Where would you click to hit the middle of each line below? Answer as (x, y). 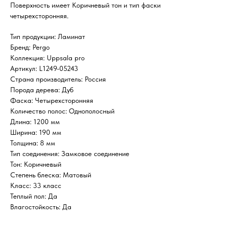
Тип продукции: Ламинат (48, 37)
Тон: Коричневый (36, 164)
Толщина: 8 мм (33, 143)
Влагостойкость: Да (41, 207)
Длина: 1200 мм (35, 122)
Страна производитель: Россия (58, 79)
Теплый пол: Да (34, 196)
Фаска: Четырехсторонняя (52, 101)
